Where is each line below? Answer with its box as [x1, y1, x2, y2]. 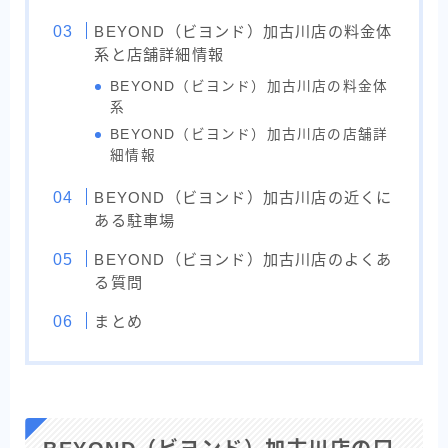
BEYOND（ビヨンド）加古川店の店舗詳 [110, 127, 389, 143]
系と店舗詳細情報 [94, 46, 224, 64]
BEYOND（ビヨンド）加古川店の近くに [94, 189, 393, 207]
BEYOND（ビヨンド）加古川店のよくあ [94, 251, 393, 269]
